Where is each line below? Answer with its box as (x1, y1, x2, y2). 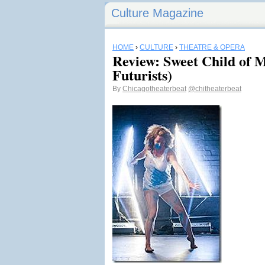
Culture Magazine (111, 7, 203, 20)
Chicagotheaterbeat (122, 85, 186, 93)
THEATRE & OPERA (179, 43, 245, 51)
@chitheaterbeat (188, 85, 241, 93)
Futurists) (112, 64, 172, 85)
